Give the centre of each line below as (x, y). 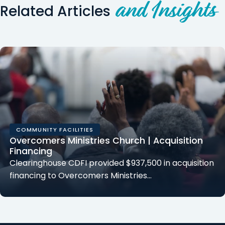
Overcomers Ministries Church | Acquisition (106, 141)
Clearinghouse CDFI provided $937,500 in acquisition (112, 163)
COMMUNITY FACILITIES (55, 129)
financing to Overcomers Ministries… (81, 176)
